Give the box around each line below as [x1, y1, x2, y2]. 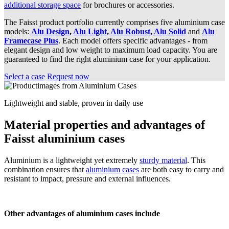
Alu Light [73, 27, 107, 36]
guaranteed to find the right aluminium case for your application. [4, 55, 211, 64]
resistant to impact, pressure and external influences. [4, 174, 171, 184]
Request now [47, 72, 89, 81]
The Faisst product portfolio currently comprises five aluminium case [4, 18, 225, 27]
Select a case [4, 72, 45, 81]
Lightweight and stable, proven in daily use [4, 99, 143, 108]
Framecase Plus [4, 36, 58, 45]
